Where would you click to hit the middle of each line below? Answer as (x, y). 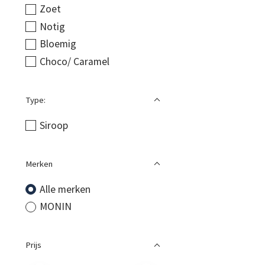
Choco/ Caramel (74, 61)
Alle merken (65, 189)
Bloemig (58, 44)
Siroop (54, 125)
